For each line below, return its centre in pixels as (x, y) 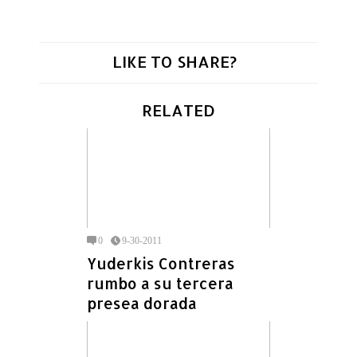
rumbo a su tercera (160, 283)
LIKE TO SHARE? (175, 61)
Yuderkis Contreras (161, 263)
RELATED (178, 110)
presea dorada (142, 303)
